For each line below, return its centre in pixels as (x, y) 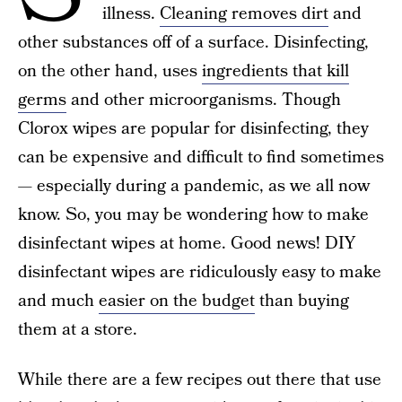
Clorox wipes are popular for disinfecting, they (193, 129)
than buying (302, 301)
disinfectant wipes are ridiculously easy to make (200, 272)
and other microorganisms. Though (204, 100)
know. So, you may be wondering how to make (193, 215)
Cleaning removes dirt (244, 14)
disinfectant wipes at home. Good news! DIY (187, 244)
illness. (131, 14)
